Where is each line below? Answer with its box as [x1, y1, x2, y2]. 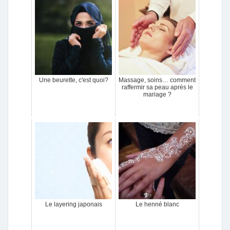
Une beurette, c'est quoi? [39, 76, 108, 84]
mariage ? [143, 91, 171, 98]
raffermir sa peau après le [121, 84, 193, 91]
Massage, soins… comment [119, 76, 196, 84]
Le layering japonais [45, 201, 102, 208]
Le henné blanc [135, 201, 179, 208]
